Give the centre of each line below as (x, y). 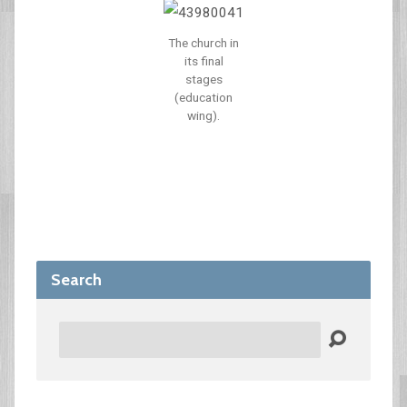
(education (203, 97)
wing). (203, 115)
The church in (203, 43)
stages (203, 79)
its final (203, 61)
